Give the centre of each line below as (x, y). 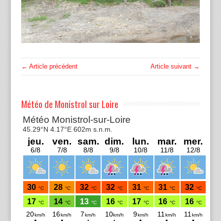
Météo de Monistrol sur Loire (70, 103)
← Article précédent (49, 66)
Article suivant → (175, 66)
